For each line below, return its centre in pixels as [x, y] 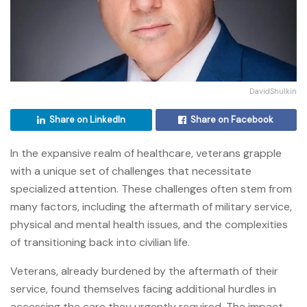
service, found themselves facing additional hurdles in [143, 288]
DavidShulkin [273, 91]
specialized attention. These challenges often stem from [151, 188]
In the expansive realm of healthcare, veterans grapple [146, 153]
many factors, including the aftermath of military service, [151, 206]
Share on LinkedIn [87, 119]
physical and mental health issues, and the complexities [149, 224]
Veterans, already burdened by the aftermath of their [144, 271]
